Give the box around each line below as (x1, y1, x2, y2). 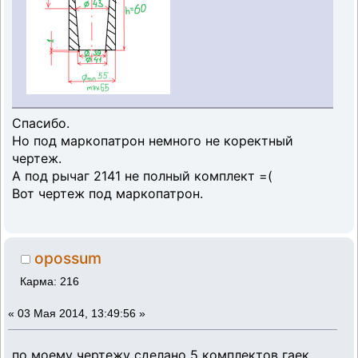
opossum (34, 249, 102, 268)
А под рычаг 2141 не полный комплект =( (12, 167, 272, 184)
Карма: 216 (20, 275, 80, 288)
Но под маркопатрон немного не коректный (12, 132, 293, 149)
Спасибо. (12, 114, 70, 131)
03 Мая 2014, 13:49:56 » (18, 307, 145, 320)
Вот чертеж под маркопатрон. (12, 185, 203, 201)
